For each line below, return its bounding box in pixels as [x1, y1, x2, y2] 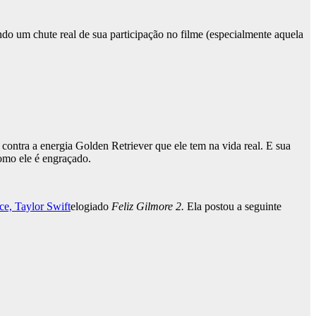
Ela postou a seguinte [184, 200, 281, 213]
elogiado [71, 200, 111, 213]
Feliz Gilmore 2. [111, 200, 184, 213]
